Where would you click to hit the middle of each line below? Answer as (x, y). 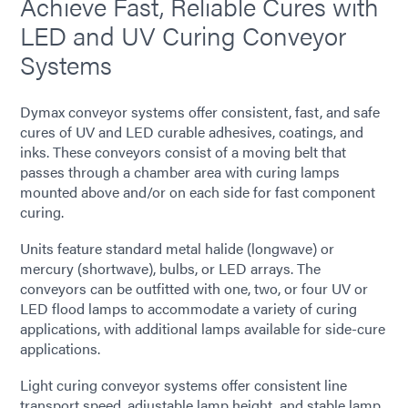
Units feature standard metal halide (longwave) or (177, 249)
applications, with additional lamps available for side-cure (203, 329)
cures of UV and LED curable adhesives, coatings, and (192, 132)
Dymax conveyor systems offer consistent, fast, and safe (200, 112)
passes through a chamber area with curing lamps (180, 172)
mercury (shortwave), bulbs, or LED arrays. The (170, 269)
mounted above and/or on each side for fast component (198, 192)
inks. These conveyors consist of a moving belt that (183, 152)
